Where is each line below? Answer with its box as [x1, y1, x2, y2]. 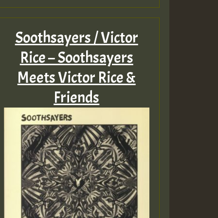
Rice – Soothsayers [19, 47, 133, 68]
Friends [54, 87, 100, 108]
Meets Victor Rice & [17, 67, 136, 88]
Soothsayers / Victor [15, 27, 138, 48]
